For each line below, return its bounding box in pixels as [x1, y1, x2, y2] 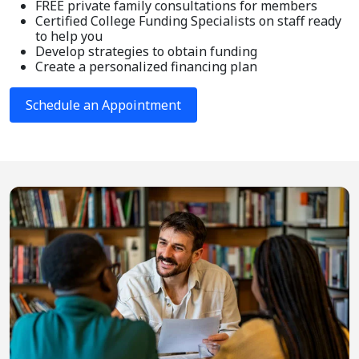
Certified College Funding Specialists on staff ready [35, 12, 341, 30]
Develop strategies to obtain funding [35, 42, 257, 61]
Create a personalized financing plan [35, 58, 257, 76]
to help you [35, 27, 103, 46]
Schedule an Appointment [26, 96, 182, 115]
